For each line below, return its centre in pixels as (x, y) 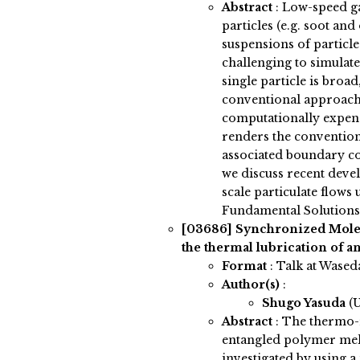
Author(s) (250, 285)
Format (244, 266)
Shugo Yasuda (305, 303)
